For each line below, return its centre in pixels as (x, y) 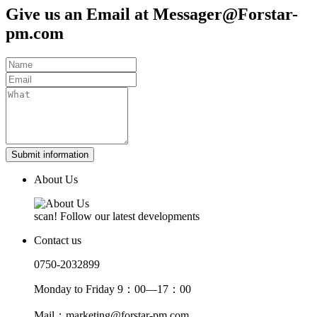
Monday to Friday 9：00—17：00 (113, 289)
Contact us (58, 241)
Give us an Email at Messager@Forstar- (152, 15)
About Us (56, 180)
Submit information (50, 155)
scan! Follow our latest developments (117, 217)
